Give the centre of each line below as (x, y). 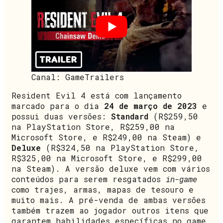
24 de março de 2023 (151, 106)
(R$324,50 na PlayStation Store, (120, 148)
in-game (181, 179)
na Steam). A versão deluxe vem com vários (111, 169)
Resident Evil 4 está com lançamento (97, 96)
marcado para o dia (58, 106)
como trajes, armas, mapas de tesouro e (103, 190)
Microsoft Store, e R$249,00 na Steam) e (106, 137)
